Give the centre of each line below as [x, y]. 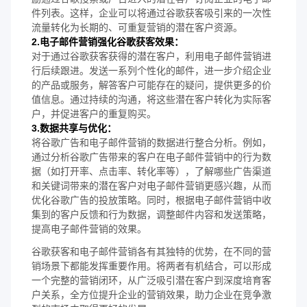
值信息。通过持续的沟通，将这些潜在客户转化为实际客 [151, 99]
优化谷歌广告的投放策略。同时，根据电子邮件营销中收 [151, 200]
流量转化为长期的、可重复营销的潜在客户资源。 [137, 27]
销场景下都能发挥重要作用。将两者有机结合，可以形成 [151, 266]
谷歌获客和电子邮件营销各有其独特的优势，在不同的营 [151, 251]
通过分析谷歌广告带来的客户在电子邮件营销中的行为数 [151, 157]
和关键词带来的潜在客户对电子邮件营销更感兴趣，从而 [151, 185]
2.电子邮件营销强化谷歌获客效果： [108, 41]
